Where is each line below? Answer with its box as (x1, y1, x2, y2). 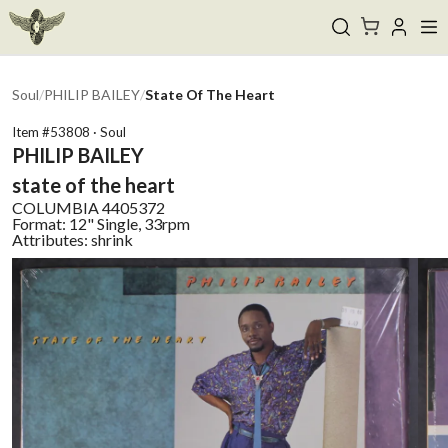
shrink (91, 230, 133, 249)
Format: (12, 214, 69, 233)
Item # (12, 124, 50, 140)
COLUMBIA (12, 198, 99, 217)
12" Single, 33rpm (69, 214, 190, 233)
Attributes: (12, 230, 91, 249)
